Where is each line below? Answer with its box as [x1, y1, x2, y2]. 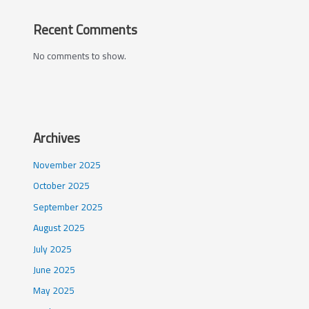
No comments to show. [33, 47, 127, 66]
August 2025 [33, 219, 86, 237]
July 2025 [33, 239, 72, 258]
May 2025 [33, 281, 75, 300]
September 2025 [33, 197, 103, 216]
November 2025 [33, 155, 101, 174]
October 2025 [33, 177, 90, 195]
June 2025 [33, 260, 76, 279]
